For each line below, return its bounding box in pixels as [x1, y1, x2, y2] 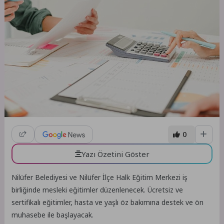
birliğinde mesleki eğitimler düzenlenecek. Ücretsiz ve [11, 185, 183, 195]
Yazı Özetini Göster [81, 148, 149, 159]
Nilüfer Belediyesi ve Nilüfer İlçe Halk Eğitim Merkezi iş [11, 172, 188, 182]
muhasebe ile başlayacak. [11, 210, 94, 220]
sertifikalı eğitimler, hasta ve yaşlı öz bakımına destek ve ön [11, 197, 204, 207]
